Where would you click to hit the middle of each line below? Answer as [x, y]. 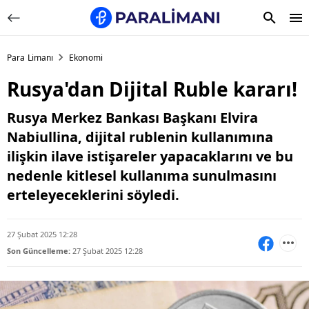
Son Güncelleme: [39, 251]
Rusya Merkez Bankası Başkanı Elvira [132, 118]
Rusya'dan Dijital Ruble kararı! [152, 89]
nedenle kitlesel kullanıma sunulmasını [142, 176]
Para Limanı [30, 58]
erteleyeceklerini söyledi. [93, 195]
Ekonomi [86, 58]
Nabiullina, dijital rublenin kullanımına [140, 137]
